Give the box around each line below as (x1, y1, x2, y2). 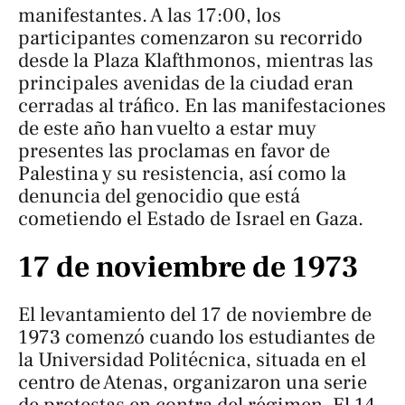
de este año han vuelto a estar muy (18, 116, 316, 142)
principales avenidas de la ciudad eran (18, 71, 353, 97)
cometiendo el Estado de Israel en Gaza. (18, 206, 363, 232)
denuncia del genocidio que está (18, 184, 300, 210)
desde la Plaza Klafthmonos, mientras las (18, 48, 373, 74)
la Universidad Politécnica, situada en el (18, 347, 366, 373)
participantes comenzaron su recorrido (18, 25, 363, 52)
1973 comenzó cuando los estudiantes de (18, 325, 375, 351)
